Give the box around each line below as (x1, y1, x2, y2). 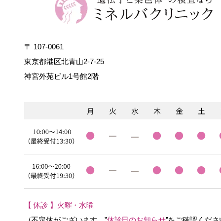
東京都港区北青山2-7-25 (24, 57, 111, 66)
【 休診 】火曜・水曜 (24, 201, 94, 210)
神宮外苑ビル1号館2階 (24, 72, 99, 81)
